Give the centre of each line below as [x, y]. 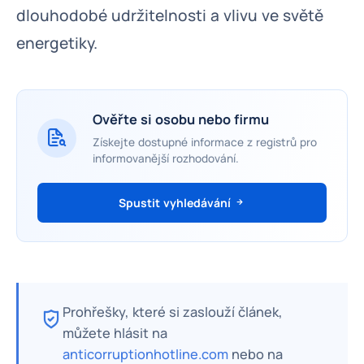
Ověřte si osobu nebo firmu [181, 119]
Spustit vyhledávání [176, 203]
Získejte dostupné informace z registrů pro [205, 142]
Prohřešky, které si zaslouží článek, [173, 312]
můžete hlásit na [115, 333]
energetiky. [57, 43]
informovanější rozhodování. [166, 158]
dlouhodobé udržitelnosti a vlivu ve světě [170, 15]
